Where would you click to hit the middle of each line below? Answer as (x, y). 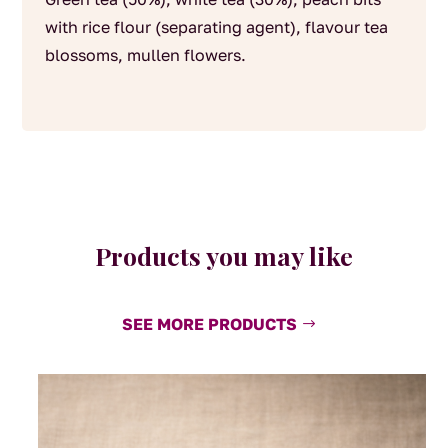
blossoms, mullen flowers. (145, 54)
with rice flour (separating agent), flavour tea (216, 26)
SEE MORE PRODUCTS (209, 323)
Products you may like (224, 255)
